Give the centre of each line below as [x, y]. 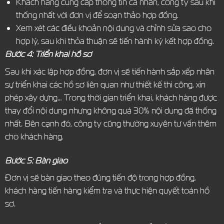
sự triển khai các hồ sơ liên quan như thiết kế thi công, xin [105, 84]
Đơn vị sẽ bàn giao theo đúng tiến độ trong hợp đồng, [100, 177]
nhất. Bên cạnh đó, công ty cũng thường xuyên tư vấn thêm [110, 123]
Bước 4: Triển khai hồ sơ [48, 54]
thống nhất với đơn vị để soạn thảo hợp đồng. [97, 15]
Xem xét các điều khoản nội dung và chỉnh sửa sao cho [113, 28]
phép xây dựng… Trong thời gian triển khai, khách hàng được [111, 97]
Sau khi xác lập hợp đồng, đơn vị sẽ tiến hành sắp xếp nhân [109, 71]
